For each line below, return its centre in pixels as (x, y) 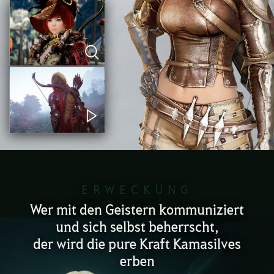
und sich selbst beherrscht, (137, 226)
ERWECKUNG (137, 190)
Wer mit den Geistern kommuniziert (137, 209)
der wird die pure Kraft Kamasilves (137, 243)
